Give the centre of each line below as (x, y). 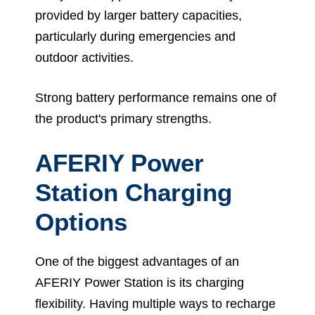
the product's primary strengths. (123, 119)
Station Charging (134, 193)
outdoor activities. (84, 58)
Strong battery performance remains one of (156, 98)
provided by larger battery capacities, (139, 16)
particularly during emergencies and (135, 37)
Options (81, 222)
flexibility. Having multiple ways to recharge (155, 304)
